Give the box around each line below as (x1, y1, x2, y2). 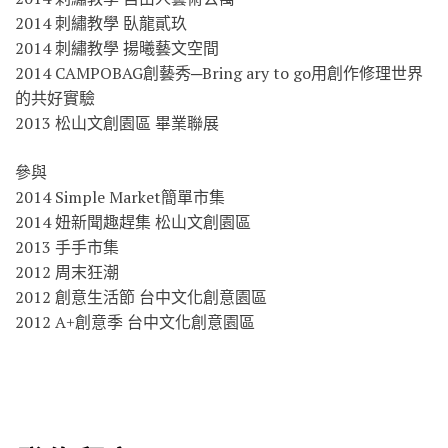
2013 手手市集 (15, 235, 119, 258)
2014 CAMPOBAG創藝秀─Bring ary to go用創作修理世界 (15, 61, 423, 84)
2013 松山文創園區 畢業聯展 (15, 111, 219, 134)
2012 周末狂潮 (15, 260, 119, 283)
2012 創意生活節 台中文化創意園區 (15, 285, 267, 308)
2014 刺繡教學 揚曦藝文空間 (15, 36, 219, 59)
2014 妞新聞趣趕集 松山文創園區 (15, 210, 251, 233)
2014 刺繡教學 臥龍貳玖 (15, 11, 187, 34)
